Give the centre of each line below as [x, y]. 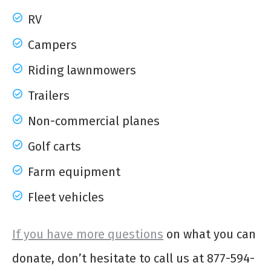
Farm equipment [74, 172]
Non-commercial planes [94, 121]
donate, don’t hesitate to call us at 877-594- [133, 258]
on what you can [210, 234]
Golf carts [54, 147]
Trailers [49, 96]
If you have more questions [88, 234]
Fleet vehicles [66, 198]
